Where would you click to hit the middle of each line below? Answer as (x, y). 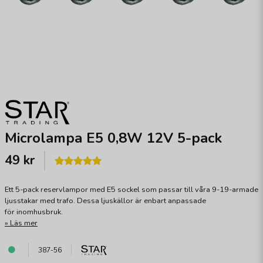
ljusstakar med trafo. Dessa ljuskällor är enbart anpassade (105, 201)
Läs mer (24, 223)
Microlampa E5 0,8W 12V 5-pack (113, 138)
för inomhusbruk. (34, 212)
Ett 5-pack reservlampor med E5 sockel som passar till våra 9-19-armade (131, 190)
